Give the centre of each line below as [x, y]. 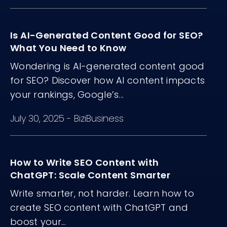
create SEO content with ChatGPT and [99, 208]
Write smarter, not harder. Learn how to [102, 194]
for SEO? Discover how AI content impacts [108, 81]
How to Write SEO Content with [85, 163]
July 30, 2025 [39, 119]
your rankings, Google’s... [67, 95]
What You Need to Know [68, 48]
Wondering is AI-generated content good [107, 66]
